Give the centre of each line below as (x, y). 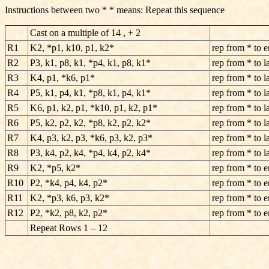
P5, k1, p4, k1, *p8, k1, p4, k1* (90, 93)
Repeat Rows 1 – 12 (69, 228)
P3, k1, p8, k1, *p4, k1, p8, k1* (90, 63)
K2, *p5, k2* (55, 168)
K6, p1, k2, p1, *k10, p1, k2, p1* (94, 108)
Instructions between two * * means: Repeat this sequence (115, 10)
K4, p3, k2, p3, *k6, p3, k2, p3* (91, 138)
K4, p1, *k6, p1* (62, 78)
